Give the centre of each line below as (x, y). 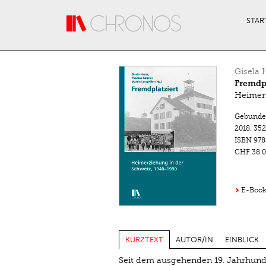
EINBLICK (242, 240)
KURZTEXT (144, 240)
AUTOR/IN (194, 240)
